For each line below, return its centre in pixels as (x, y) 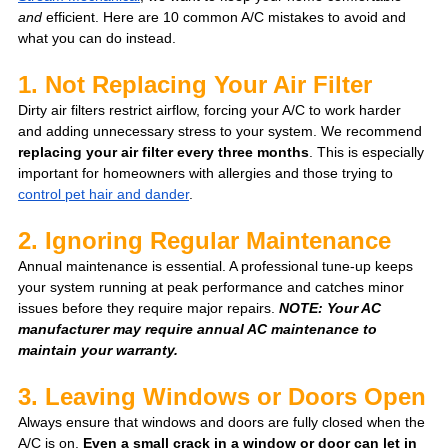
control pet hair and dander (103, 194)
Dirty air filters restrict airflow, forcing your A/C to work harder (211, 110)
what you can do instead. (97, 38)
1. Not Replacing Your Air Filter (198, 85)
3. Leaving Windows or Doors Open (222, 397)
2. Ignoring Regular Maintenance (204, 241)
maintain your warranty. (98, 350)
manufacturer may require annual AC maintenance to (199, 329)
